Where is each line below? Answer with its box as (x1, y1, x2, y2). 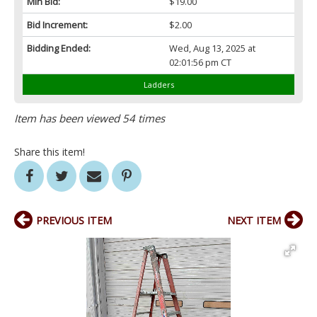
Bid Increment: (27, 18, 88, 32)
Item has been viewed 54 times (14, 111, 165, 126)
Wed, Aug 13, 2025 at (168, 42, 255, 55)
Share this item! (14, 145, 85, 159)
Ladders (143, 79, 174, 91)
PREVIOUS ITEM (36, 214, 112, 228)
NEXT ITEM (227, 214, 281, 228)
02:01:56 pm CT (168, 56, 231, 69)
